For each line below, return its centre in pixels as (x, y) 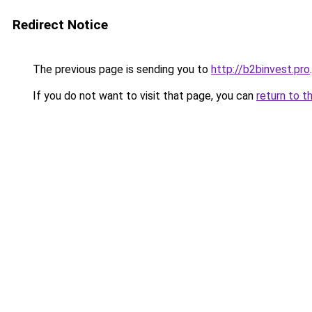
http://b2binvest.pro (260, 69)
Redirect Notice (60, 25)
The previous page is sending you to (120, 69)
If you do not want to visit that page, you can (143, 96)
